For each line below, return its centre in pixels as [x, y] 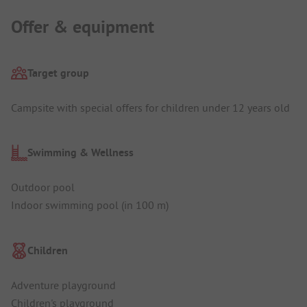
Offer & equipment [83, 26]
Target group [58, 73]
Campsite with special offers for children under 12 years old [150, 107]
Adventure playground [63, 285]
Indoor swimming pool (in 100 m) [90, 205]
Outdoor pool [43, 187]
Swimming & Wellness [81, 153]
